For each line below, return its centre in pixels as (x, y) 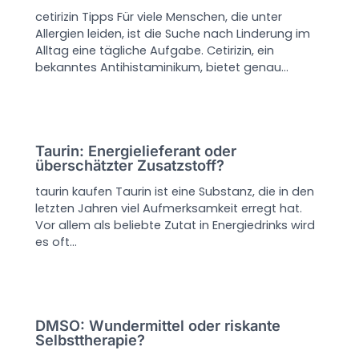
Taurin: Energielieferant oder (136, 150)
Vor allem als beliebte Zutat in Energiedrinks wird (175, 226)
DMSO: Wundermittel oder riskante (158, 326)
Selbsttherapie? (91, 340)
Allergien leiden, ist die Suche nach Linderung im (173, 33)
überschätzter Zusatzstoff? (130, 165)
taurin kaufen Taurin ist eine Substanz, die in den (175, 192)
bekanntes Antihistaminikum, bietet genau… (162, 67)
